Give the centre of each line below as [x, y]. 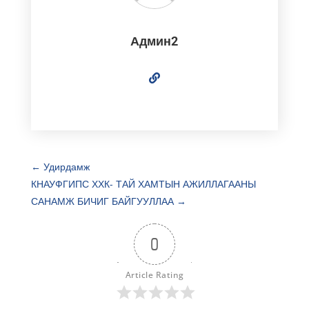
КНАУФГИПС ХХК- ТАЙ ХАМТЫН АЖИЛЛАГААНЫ [143, 183]
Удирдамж [65, 166]
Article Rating [154, 275]
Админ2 [154, 41]
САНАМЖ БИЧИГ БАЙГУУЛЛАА [103, 201]
